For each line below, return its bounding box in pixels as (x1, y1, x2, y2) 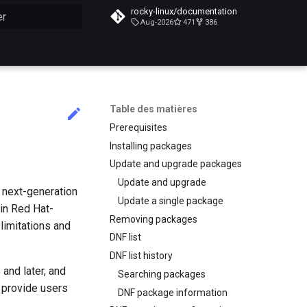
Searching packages (118, 268, 206, 280)
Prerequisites (110, 121, 167, 133)
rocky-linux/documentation (131, 6, 237, 16)
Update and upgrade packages (110, 158, 242, 170)
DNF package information (118, 286, 228, 298)
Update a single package (118, 195, 223, 206)
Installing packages (110, 140, 192, 151)
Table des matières (110, 103, 197, 114)
